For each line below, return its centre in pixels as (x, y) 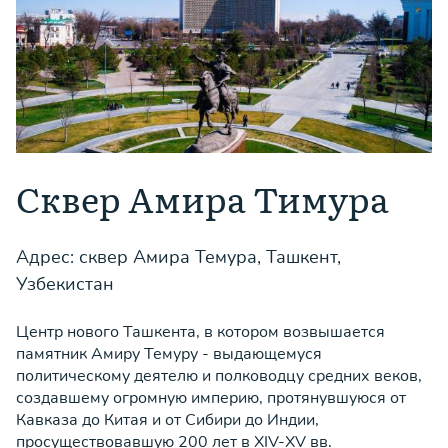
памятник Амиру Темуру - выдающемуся (169, 354)
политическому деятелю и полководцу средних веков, (219, 376)
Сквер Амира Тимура (202, 198)
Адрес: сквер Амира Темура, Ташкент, (178, 257)
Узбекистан (65, 284)
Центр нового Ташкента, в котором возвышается (200, 332)
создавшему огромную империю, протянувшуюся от (211, 398)
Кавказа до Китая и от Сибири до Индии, (167, 420)
